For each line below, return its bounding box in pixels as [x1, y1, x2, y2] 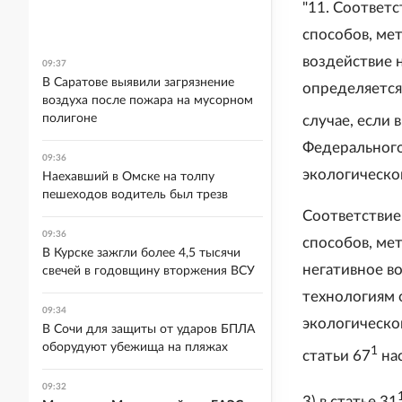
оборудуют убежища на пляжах [42, 341, 228, 354]
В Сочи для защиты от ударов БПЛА [42, 323, 255, 336]
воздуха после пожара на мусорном [42, 94, 253, 107]
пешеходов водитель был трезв [42, 188, 228, 201]
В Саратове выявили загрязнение [42, 76, 234, 89]
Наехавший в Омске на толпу [42, 170, 214, 183]
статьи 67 [302, 347, 371, 363]
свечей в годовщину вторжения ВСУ [42, 265, 255, 277]
